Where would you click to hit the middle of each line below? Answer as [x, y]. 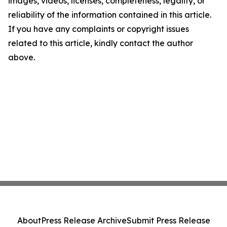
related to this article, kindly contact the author [101, 43]
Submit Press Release [168, 220]
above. [22, 57]
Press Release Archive [84, 220]
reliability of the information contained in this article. [110, 15]
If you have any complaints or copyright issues [99, 29]
